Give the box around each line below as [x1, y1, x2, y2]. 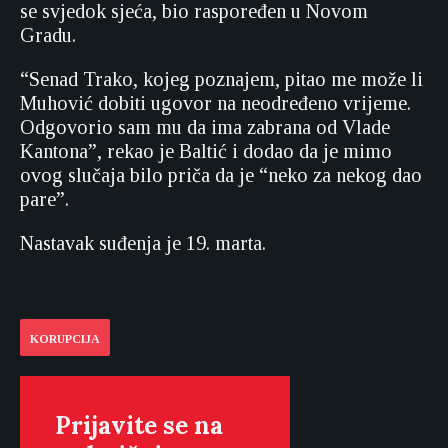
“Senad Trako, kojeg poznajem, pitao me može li [20, 68, 423, 90]
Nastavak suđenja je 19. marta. [20, 232, 266, 254]
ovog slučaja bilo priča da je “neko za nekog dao [20, 164, 422, 186]
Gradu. [20, 24, 76, 46]
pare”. [20, 188, 69, 210]
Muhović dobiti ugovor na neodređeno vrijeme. [20, 92, 411, 114]
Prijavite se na [55, 410, 223, 441]
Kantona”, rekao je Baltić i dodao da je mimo [20, 140, 392, 162]
